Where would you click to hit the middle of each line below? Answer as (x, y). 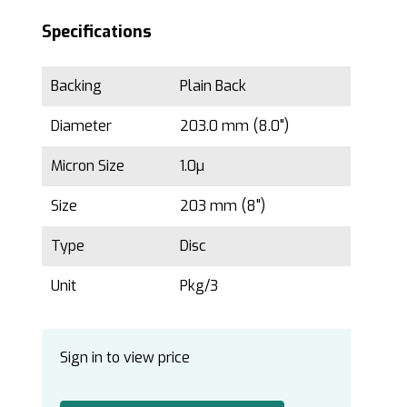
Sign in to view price (125, 357)
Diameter (81, 125)
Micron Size (88, 165)
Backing (76, 85)
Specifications (97, 31)
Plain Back (213, 85)
